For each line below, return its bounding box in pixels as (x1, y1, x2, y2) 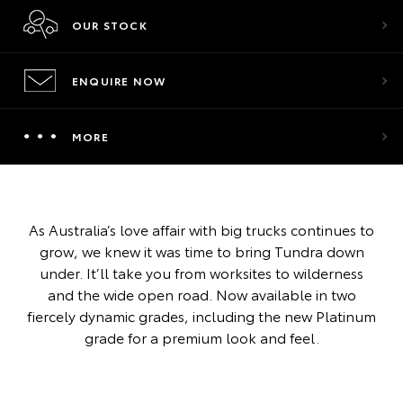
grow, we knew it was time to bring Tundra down (39, 240, 364, 261)
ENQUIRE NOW (72, 73, 166, 88)
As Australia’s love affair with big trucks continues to (29, 219, 374, 239)
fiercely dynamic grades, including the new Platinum (27, 305, 376, 326)
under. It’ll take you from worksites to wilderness (40, 262, 363, 282)
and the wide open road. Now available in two (47, 283, 356, 304)
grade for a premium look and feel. (84, 327, 319, 347)
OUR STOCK (72, 17, 148, 32)
